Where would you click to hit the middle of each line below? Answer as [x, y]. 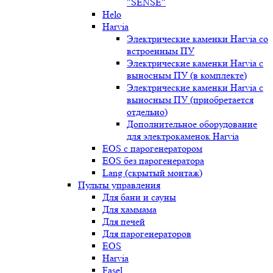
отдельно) [147, 112]
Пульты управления [119, 185]
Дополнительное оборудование [192, 124]
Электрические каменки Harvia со [197, 39]
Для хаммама [129, 209]
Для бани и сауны [139, 197]
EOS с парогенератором [152, 148]
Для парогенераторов [147, 234]
